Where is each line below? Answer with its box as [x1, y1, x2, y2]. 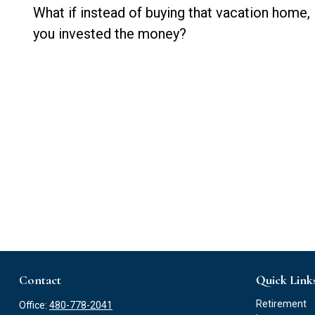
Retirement [256, 297, 307, 309]
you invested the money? [32, 25, 186, 42]
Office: [18, 299, 49, 311]
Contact [18, 271, 61, 288]
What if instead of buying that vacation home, [32, 4, 310, 21]
